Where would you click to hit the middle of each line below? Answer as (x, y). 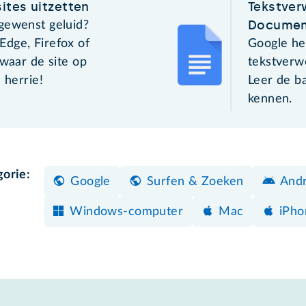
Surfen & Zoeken (195, 182)
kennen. (270, 99)
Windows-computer (127, 212)
